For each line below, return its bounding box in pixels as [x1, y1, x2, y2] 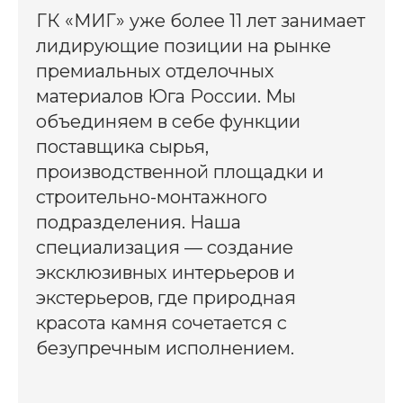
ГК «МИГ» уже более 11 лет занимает [36, 10, 365, 32]
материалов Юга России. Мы [36, 85, 296, 108]
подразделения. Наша [36, 211, 241, 234]
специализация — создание [36, 237, 293, 259]
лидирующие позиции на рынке [36, 35, 331, 58]
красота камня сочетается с [36, 312, 287, 335]
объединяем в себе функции [36, 111, 300, 133]
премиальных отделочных [36, 60, 274, 83]
